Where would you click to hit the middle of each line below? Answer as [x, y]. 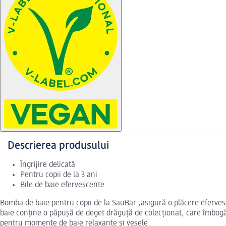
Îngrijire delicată [48, 165]
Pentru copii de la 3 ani [59, 175]
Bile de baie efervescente [62, 185]
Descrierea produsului [58, 146]
